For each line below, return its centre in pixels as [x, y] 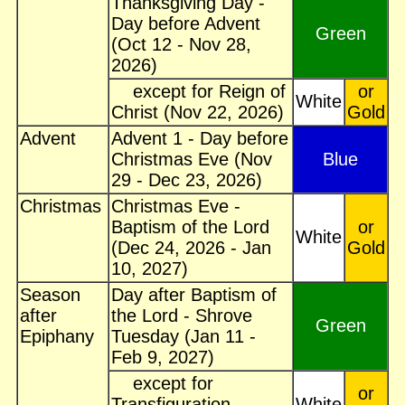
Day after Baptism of [194, 295]
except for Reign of [198, 92]
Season [50, 295]
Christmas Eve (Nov [192, 160]
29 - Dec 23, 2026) [187, 180]
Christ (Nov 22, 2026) [198, 113]
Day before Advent [186, 24]
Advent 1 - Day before [200, 139]
